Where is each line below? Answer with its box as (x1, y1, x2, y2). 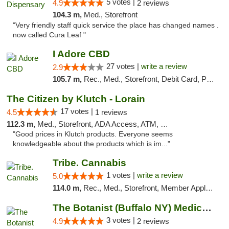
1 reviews (95, 108, 127, 117)
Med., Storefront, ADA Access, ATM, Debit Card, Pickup (37, 120, 161, 128)
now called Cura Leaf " (13, 31, 86, 39)
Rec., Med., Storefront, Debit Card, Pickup (83, 75, 207, 83)
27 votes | (106, 62, 141, 71)
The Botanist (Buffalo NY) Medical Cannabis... (201, 202, 212, 213)
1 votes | (106, 171, 137, 179)
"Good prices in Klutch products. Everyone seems (13, 130, 173, 138)
